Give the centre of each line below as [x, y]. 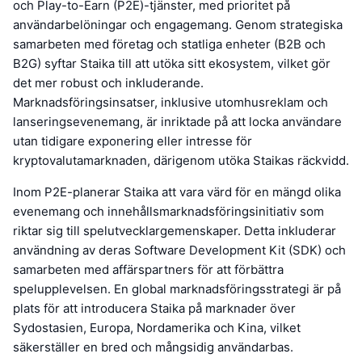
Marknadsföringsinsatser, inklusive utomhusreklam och [170, 102]
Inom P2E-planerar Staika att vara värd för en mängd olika [177, 192]
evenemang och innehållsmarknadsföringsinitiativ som [168, 211]
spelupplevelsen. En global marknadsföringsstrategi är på [177, 288]
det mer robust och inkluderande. [108, 82]
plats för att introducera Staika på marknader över [154, 308]
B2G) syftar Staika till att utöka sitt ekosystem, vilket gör [172, 63]
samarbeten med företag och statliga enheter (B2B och [169, 44]
